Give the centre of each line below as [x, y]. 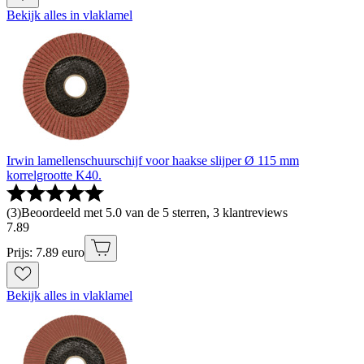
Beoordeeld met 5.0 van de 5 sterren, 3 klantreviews [154, 213]
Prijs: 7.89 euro [45, 253]
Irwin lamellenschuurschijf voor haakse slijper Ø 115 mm [153, 161]
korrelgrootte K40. [54, 175]
